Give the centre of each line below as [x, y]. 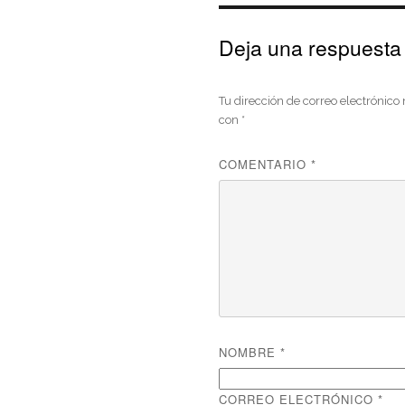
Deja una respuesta [311, 48]
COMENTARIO [265, 164]
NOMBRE [250, 352]
